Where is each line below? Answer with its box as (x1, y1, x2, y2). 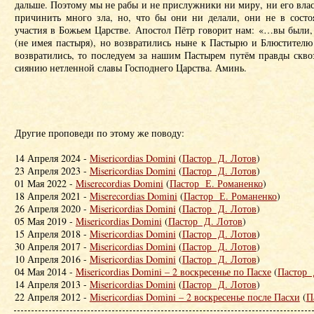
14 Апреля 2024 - (14, 151, 90, 165)
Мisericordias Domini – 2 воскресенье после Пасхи (89, 290, 300, 303)
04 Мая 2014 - (14, 265, 76, 278)
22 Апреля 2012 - (14, 290, 90, 303)
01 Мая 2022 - (14, 177, 76, 190)
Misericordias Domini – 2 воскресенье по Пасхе (75, 265, 271, 278)
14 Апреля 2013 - (14, 278, 90, 291)
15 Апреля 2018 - (14, 227, 90, 240)
